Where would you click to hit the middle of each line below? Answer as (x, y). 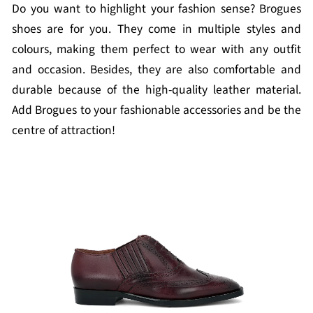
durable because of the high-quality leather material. (156, 90)
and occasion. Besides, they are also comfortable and (156, 70)
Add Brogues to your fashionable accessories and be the (156, 110)
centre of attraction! (64, 130)
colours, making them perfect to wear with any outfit (156, 49)
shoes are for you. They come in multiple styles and (156, 29)
